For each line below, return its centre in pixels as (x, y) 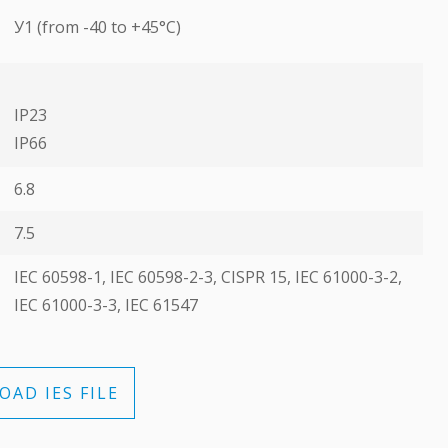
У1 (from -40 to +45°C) (97, 27)
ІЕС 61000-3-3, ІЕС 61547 (106, 305)
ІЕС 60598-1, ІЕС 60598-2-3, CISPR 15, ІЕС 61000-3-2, (208, 277)
